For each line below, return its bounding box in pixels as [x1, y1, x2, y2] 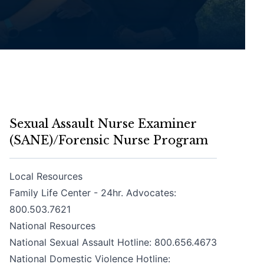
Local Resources [9, 170, 82, 182]
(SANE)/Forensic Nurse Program [9, 133, 208, 147]
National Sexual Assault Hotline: [9, 236, 154, 248]
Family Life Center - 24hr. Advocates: [9, 187, 176, 199]
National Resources [9, 220, 95, 232]
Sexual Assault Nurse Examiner [9, 117, 197, 131]
